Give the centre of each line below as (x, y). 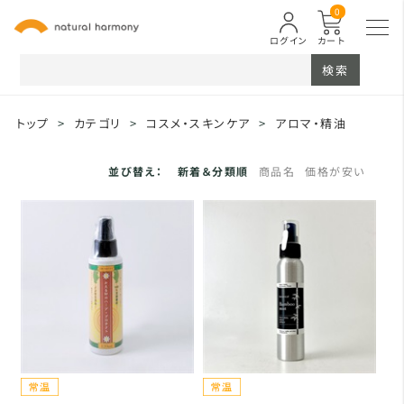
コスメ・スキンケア (198, 123)
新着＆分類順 (213, 171)
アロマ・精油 (311, 123)
